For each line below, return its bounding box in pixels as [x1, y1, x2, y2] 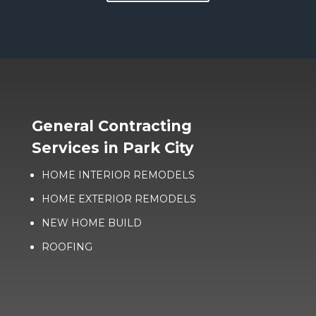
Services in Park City [31, 138, 194, 157]
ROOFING [41, 240, 92, 253]
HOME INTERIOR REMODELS [41, 168, 195, 181]
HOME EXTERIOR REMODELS [41, 192, 196, 205]
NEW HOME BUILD [41, 216, 142, 229]
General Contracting [31, 116, 192, 135]
